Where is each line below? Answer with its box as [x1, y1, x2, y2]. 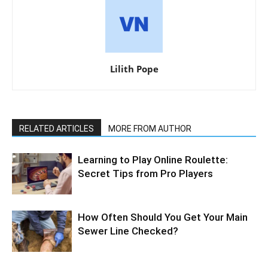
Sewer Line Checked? [78, 225, 178, 237]
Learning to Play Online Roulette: [78, 154, 228, 166]
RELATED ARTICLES [19, 124, 94, 134]
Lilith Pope [109, 63, 159, 75]
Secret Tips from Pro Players [78, 167, 213, 180]
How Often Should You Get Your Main [78, 211, 248, 224]
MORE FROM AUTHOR [108, 124, 191, 134]
